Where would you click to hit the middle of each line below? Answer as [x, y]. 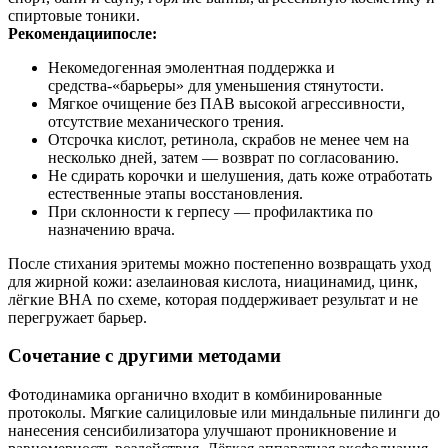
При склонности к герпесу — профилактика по [210, 211]
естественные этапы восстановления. [175, 193]
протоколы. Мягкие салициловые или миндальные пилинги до [224, 412]
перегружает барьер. [77, 317]
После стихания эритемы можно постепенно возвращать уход [219, 263]
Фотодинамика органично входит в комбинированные [195, 394]
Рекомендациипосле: [82, 33]
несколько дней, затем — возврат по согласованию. [223, 157]
